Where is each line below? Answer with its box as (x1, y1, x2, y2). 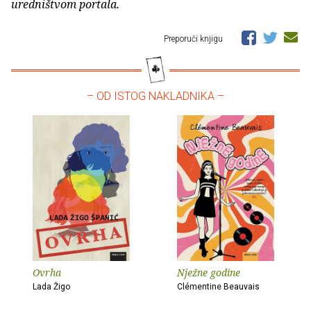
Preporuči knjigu (164, 34, 225, 44)
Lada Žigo (33, 282, 70, 292)
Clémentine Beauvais (177, 282, 260, 292)
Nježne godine (177, 266, 240, 280)
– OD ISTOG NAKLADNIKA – (87, 90, 224, 103)
